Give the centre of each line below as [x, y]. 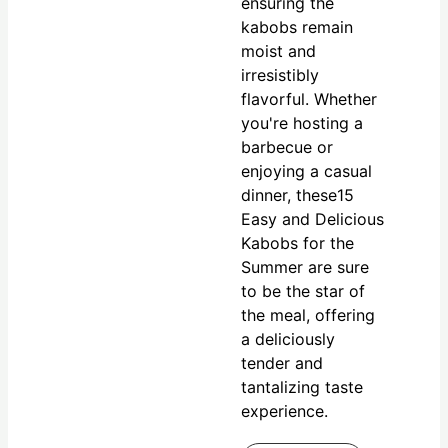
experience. [285, 410]
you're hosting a [302, 122]
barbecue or [287, 146]
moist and [279, 50]
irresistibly [280, 74]
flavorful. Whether [309, 98]
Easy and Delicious [313, 218]
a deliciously [288, 338]
